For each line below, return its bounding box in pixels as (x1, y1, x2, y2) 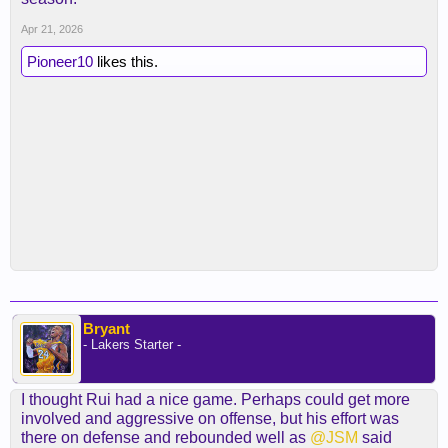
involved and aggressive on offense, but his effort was (21, 410, 399, 427)
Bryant (83, 320, 130, 337)
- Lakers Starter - (83, 337, 181, 352)
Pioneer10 (27, 53, 93, 70)
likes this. (93, 53, 158, 70)
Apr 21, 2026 (21, 23, 83, 35)
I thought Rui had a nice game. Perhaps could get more (21, 391, 410, 408)
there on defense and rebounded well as (21, 429, 310, 446)
